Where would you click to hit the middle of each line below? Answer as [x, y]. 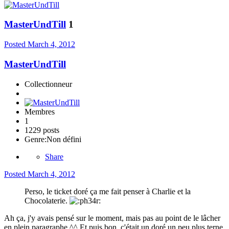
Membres [40, 111]
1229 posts [42, 130]
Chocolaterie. [47, 200]
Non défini [64, 139]
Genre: [36, 139]
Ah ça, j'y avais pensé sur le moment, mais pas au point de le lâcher [112, 218]
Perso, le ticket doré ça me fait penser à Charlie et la [108, 191]
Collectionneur [48, 84]
